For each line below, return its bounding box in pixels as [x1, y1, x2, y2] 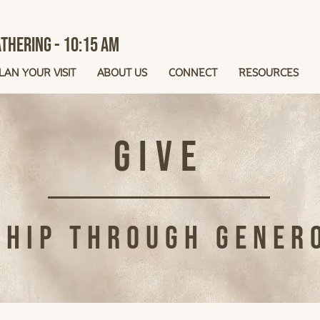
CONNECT [168, 64, 217, 79]
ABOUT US [96, 64, 147, 79]
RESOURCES [238, 64, 299, 79]
